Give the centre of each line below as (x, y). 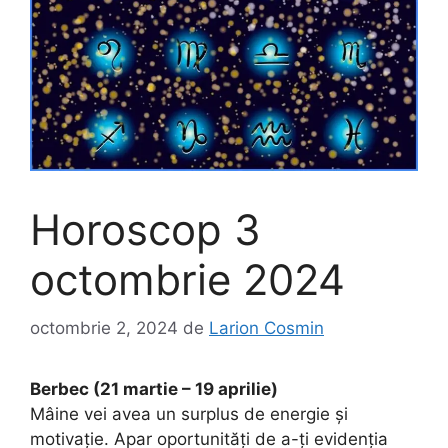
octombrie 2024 (187, 279)
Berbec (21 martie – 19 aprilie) (154, 389)
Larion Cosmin (266, 328)
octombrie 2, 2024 (104, 328)
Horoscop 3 (145, 229)
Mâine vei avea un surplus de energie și (189, 414)
